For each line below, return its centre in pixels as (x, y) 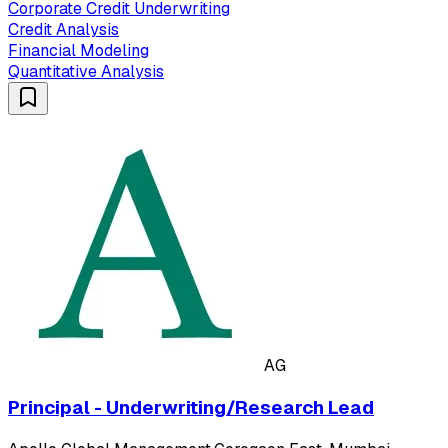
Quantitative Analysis (86, 72)
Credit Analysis (63, 30)
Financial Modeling (78, 51)
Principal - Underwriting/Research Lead (191, 407)
